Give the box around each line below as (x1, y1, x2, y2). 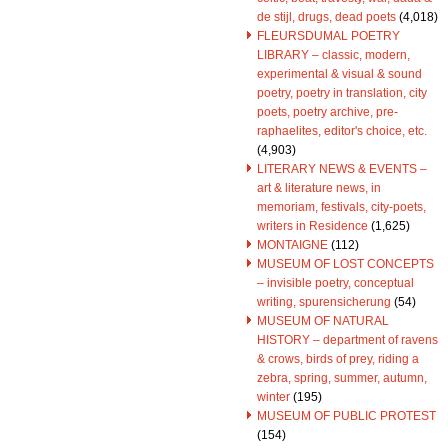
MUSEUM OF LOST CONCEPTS (257, 257, 434, 271)
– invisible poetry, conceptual (257, 276, 414, 290)
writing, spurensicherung (257, 295, 391, 309)
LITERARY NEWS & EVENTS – (257, 162, 427, 176)
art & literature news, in (257, 181, 381, 195)
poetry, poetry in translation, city (257, 86, 427, 100)
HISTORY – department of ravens (257, 333, 438, 347)
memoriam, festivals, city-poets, (257, 200, 426, 214)
